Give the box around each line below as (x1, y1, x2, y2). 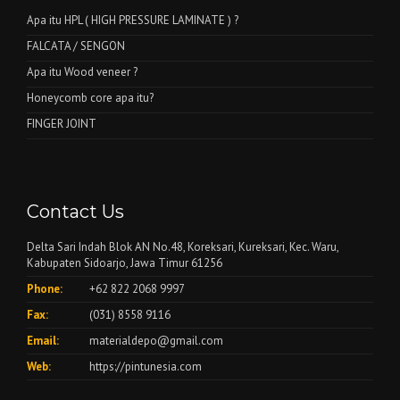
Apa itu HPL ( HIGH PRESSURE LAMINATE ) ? (27, 12, 238, 28)
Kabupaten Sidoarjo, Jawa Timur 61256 (27, 255, 222, 271)
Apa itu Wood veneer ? (27, 64, 137, 79)
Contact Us (27, 201, 124, 222)
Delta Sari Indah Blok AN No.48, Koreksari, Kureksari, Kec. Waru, (27, 239, 339, 254)
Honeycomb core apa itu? (27, 90, 154, 105)
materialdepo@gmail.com (89, 333, 223, 348)
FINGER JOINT (27, 116, 96, 131)
